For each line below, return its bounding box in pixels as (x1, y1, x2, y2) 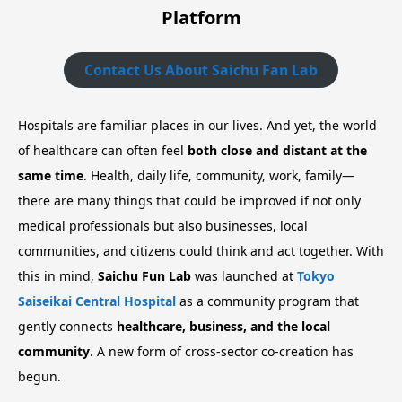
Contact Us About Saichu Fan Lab (84, 59, 318, 80)
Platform (161, 4, 241, 30)
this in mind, (18, 267, 98, 285)
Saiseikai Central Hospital (18, 293, 176, 310)
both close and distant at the (188, 142, 367, 160)
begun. (18, 368, 61, 386)
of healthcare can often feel (18, 142, 188, 160)
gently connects (18, 318, 117, 336)
